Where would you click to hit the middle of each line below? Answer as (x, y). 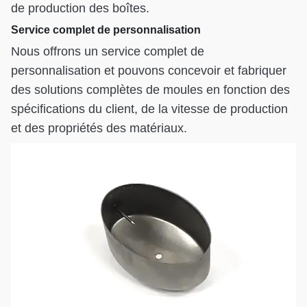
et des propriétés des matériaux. (99, 128)
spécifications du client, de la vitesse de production (149, 109)
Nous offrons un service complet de (108, 51)
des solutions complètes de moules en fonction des (150, 89)
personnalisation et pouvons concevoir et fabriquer (149, 70)
